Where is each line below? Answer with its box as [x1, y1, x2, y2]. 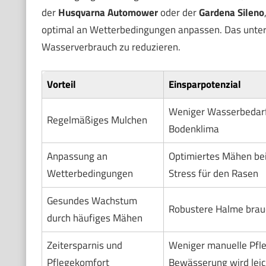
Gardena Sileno [198, 4, 264, 20]
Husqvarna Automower [58, 4, 158, 20]
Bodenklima [168, 121, 219, 137]
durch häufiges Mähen [46, 210, 142, 226]
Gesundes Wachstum [46, 193, 137, 209]
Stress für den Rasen [168, 166, 258, 182]
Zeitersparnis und [46, 237, 122, 254]
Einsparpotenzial [168, 77, 241, 93]
